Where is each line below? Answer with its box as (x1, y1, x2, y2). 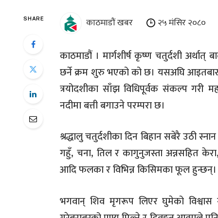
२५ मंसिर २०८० (158, 15, 206, 30)
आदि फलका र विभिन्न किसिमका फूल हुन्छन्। (60, 162, 217, 179)
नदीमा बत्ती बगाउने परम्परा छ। (60, 97, 165, 114)
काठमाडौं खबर (84, 15, 146, 30)
